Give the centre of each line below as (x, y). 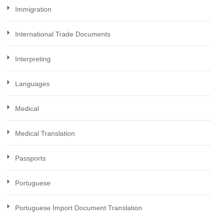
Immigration (33, 9)
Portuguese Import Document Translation (79, 208)
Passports (30, 158)
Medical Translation (45, 133)
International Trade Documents (63, 34)
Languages (32, 84)
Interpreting (33, 59)
